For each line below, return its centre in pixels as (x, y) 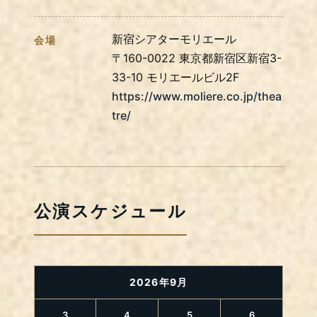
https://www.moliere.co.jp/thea (197, 96)
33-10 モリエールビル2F (175, 77)
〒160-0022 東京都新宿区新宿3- (197, 58)
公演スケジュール (111, 211)
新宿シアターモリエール (174, 39)
